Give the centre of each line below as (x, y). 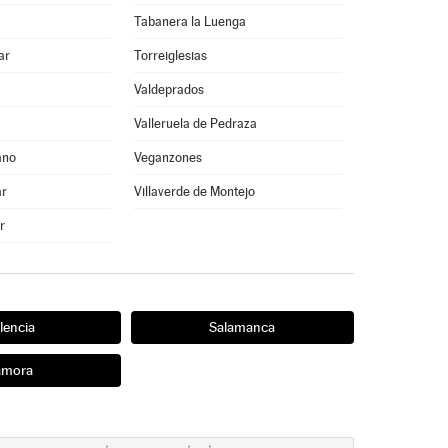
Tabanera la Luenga (189, 21)
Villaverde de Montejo (194, 191)
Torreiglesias (170, 55)
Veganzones (167, 157)
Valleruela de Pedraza (195, 123)
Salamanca (242, 327)
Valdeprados (168, 89)
